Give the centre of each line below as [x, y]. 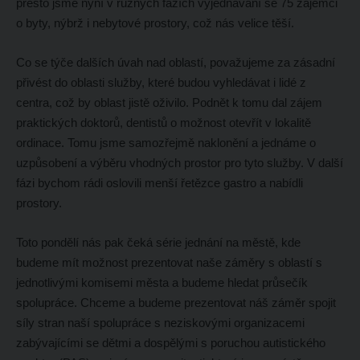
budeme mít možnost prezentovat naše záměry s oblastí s [169, 262]
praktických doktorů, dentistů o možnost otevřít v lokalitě [163, 122]
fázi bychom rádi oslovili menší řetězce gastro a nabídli [159, 182]
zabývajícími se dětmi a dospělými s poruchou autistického [170, 342]
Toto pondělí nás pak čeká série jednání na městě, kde [158, 242]
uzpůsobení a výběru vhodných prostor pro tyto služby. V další [179, 162]
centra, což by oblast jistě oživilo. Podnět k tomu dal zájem [169, 102]
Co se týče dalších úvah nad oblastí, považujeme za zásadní [175, 62]
